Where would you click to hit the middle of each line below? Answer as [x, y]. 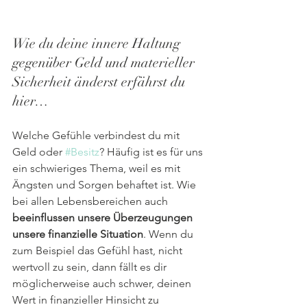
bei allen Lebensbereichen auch [91, 201]
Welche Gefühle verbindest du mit [97, 135]
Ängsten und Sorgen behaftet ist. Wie [106, 184]
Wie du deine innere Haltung [98, 43]
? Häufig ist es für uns [152, 151]
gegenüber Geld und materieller [105, 62]
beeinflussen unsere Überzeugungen [104, 217]
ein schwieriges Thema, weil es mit [98, 168]
